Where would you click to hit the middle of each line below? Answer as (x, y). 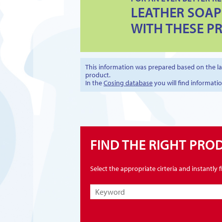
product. (98, 75)
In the (94, 83)
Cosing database (128, 83)
